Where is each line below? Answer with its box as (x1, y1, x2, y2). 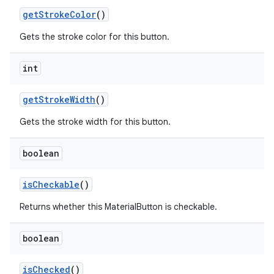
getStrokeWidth (23, 94, 95, 105)
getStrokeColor (23, 9, 96, 20)
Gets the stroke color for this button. (20, 31, 169, 42)
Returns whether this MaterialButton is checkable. (20, 201, 217, 212)
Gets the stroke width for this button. (20, 116, 171, 127)
